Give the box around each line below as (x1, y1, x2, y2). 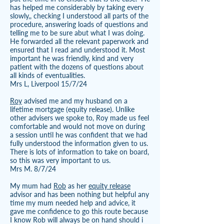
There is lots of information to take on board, (10, 147, 149, 156)
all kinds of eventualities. (10, 71, 85, 79)
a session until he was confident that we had (10, 130, 147, 139)
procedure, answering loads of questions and (10, 20, 148, 28)
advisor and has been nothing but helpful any (10, 190, 149, 198)
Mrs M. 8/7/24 (10, 164, 56, 173)
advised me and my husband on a (22, 96, 127, 105)
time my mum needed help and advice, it (10, 198, 135, 207)
